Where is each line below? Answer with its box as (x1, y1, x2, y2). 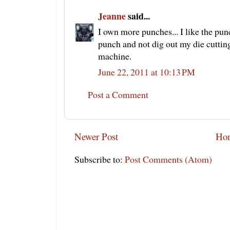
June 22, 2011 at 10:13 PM (98, 66, 195, 79)
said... (126, 9, 150, 23)
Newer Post (74, 129, 118, 143)
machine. (98, 50, 131, 63)
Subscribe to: (74, 152, 125, 165)
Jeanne (98, 9, 126, 23)
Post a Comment (88, 88, 148, 101)
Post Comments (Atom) (125, 152, 212, 165)
